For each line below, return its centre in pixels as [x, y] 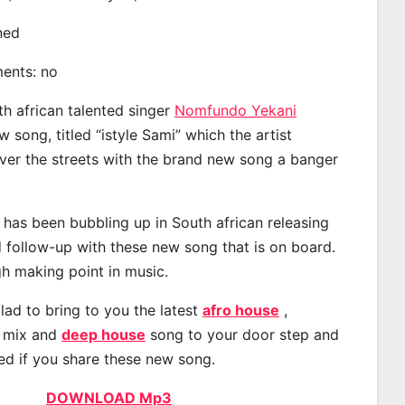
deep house [104, 334]
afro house [241, 310]
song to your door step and [242, 334]
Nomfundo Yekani [235, 110]
